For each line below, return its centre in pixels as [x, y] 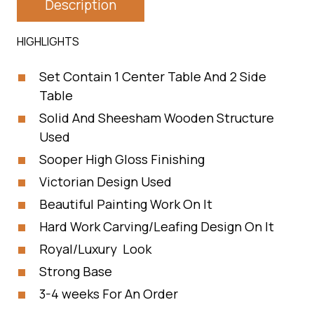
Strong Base [76, 271]
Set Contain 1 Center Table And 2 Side [153, 76]
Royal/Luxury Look [95, 249]
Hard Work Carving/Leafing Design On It [157, 226]
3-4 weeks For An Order [109, 294]
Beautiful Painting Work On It [126, 204]
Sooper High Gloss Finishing [122, 159]
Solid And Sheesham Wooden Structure [157, 118]
